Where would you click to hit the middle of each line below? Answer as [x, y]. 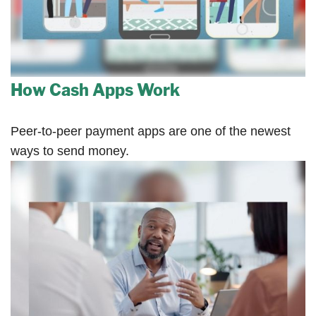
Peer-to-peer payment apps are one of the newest [151, 132]
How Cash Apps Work [95, 91]
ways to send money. [70, 151]
